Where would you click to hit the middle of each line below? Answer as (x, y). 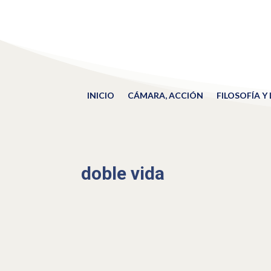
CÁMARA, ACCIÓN (165, 95)
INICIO (100, 95)
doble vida (123, 173)
